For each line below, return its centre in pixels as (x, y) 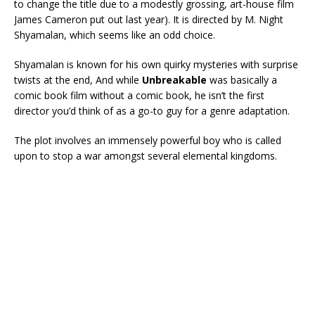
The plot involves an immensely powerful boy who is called (148, 140)
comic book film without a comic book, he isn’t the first (139, 95)
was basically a (243, 79)
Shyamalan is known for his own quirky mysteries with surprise (156, 64)
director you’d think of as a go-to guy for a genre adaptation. (152, 110)
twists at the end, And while (78, 79)
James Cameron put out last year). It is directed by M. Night (149, 19)
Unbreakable (176, 79)
